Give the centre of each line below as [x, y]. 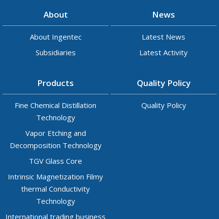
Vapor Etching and [55, 133]
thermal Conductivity [55, 189]
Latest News [164, 37]
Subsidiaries [55, 53]
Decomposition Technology [55, 145]
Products [55, 83]
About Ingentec [55, 37]
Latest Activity [164, 53]
